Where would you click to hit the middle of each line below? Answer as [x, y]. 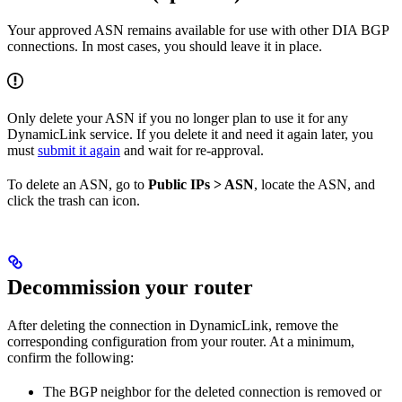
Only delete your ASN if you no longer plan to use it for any [178, 118]
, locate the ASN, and [315, 184]
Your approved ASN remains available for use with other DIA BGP [198, 30]
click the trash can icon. [74, 200]
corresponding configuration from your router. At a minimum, [181, 341]
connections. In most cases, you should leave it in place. [165, 46]
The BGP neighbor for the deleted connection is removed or [212, 391]
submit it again [79, 150]
